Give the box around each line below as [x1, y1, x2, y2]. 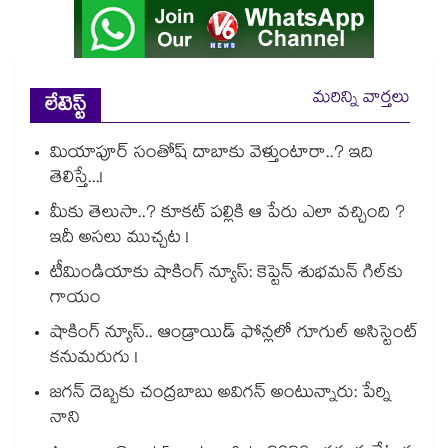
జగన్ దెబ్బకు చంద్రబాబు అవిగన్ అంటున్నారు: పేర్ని [50, 380, 391, 410]
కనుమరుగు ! [50, 345, 138, 375]
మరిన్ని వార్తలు [313, 85, 410, 115]
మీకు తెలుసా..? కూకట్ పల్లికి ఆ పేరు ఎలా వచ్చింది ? [50, 200, 405, 230]
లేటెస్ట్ [45, 91, 86, 125]
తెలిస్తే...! [50, 165, 103, 195]
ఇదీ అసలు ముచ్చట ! [50, 225, 189, 255]
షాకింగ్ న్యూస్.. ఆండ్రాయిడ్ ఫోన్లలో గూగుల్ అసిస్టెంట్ [50, 320, 418, 350]
